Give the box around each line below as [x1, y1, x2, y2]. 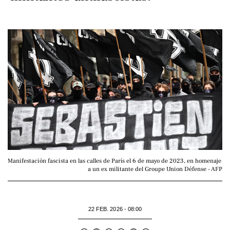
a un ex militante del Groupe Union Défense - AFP [88, 165, 222, 174]
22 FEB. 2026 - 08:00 [88, 206, 142, 213]
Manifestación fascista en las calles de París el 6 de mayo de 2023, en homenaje [8, 157, 221, 165]
